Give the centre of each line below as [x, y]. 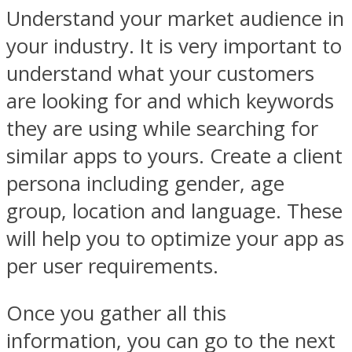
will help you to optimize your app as [175, 238]
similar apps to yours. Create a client [174, 156]
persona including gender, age [145, 183]
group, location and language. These [174, 211]
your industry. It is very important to [174, 46]
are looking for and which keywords [170, 101]
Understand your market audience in [175, 18]
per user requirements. [112, 266]
